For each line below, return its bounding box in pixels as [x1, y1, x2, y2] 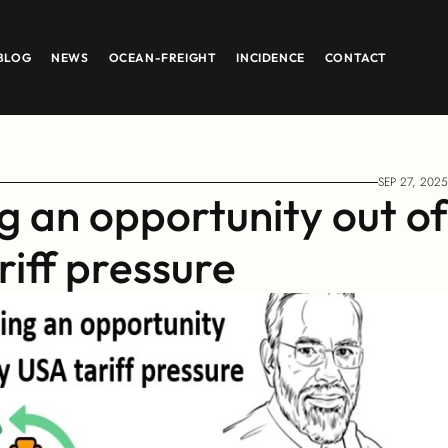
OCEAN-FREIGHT [108, 49, 217, 65]
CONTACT [324, 49, 388, 65]
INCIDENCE [236, 49, 305, 65]
